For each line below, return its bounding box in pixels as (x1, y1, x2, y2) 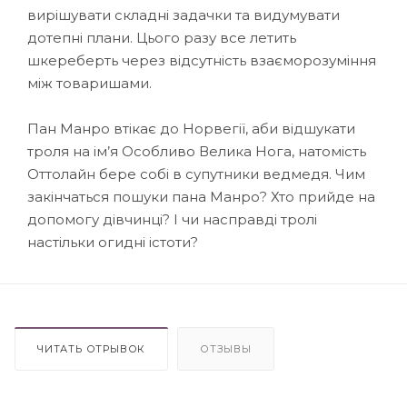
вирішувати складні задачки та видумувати (27, 5, 340, 24)
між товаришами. (27, 74, 152, 92)
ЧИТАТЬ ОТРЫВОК (37, 342, 146, 355)
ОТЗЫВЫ (200, 342, 252, 355)
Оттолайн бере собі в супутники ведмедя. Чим (27, 164, 365, 183)
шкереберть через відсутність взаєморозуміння (27, 51, 376, 69)
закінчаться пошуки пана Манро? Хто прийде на (27, 187, 375, 205)
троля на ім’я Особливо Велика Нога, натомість (27, 142, 366, 160)
